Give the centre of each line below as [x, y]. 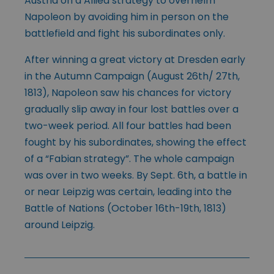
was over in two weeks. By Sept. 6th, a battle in [136, 176]
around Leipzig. [60, 225]
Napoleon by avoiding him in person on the [127, 17]
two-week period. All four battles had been [128, 126]
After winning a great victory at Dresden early [135, 60]
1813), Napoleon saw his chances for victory [128, 93]
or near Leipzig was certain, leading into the [128, 192]
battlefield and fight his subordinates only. [125, 34]
